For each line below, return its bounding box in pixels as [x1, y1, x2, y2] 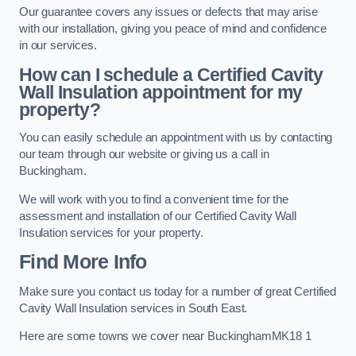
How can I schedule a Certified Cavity [19, 64, 323, 85]
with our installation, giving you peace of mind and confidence [19, 22, 327, 36]
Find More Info [19, 251, 147, 273]
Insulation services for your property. [19, 226, 203, 239]
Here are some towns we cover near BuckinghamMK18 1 [19, 330, 311, 343]
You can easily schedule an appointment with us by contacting [19, 131, 333, 145]
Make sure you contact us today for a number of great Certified [19, 284, 336, 298]
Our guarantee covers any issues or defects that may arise [19, 6, 318, 19]
